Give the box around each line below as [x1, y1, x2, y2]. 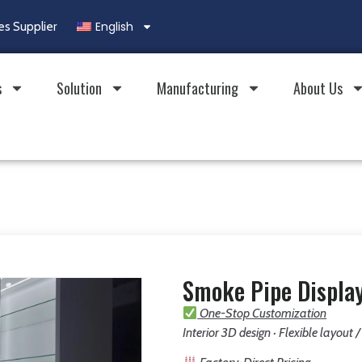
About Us [293, 78, 343, 99]
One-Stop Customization [197, 305, 327, 321]
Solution [56, 78, 102, 99]
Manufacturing [156, 78, 238, 99]
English [95, 19, 133, 35]
